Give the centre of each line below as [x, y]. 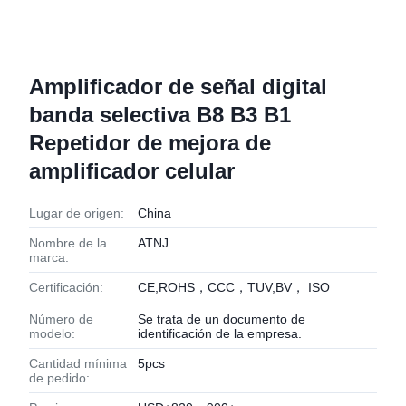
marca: [49, 257]
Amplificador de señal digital [178, 87]
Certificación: [66, 287]
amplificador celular [132, 171]
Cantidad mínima [78, 363]
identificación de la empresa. [220, 333]
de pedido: [59, 378]
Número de [61, 319]
